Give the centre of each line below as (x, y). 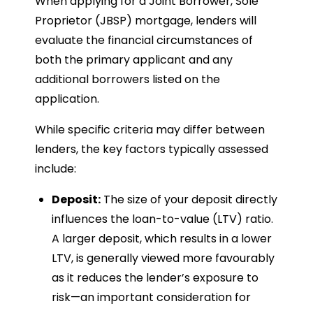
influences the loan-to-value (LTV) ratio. (162, 219)
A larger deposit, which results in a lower (162, 238)
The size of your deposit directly (189, 199)
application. (67, 99)
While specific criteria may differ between (150, 129)
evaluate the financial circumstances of (144, 40)
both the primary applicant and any (134, 59)
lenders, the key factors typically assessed (152, 149)
